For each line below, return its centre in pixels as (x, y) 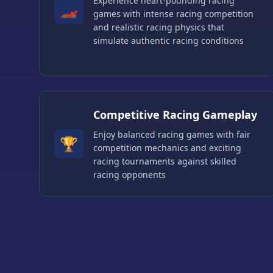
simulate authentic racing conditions (168, 41)
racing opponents (129, 175)
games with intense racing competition (173, 14)
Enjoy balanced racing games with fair (172, 135)
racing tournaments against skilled (165, 161)
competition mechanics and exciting (167, 148)
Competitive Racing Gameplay (175, 115)
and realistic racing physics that (159, 27)
